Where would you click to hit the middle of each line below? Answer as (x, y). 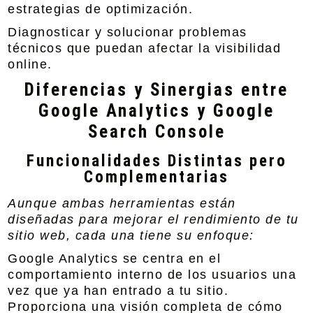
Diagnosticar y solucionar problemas (128, 32)
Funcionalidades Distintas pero (156, 161)
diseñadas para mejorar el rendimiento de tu (153, 219)
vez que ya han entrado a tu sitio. (118, 291)
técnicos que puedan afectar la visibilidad (145, 48)
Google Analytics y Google (156, 111)
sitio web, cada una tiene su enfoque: (131, 235)
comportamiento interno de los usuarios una (152, 275)
